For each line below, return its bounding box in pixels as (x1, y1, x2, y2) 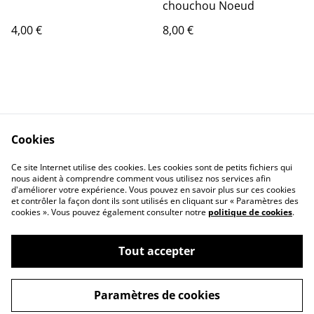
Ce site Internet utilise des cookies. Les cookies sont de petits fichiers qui (11, 161, 292, 173)
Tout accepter (118, 243, 196, 259)
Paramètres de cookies (93, 287, 220, 303)
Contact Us (70, 153, 129, 168)
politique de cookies (208, 206, 292, 218)
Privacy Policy (64, 166, 135, 182)
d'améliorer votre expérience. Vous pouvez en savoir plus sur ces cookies (11, 184, 296, 196)
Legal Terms (182, 153, 247, 168)
